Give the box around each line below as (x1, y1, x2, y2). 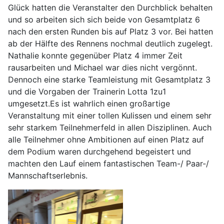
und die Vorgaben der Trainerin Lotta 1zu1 (8, 86, 166, 96)
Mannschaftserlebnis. (8, 170, 87, 180)
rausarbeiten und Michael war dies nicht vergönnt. (8, 62, 199, 72)
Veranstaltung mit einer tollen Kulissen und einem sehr (8, 110, 211, 120)
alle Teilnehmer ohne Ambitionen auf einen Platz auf (8, 134, 204, 144)
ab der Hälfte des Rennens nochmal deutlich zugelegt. (8, 38, 212, 48)
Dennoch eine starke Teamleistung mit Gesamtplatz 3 (8, 74, 210, 84)
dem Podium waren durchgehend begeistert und (8, 146, 191, 156)
